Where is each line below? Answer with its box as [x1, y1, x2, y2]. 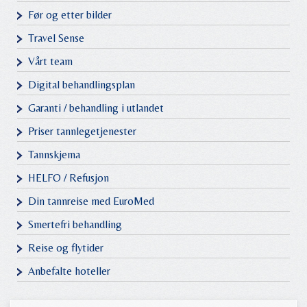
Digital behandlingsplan [28, 78, 135, 91]
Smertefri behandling [28, 218, 122, 231]
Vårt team [28, 55, 73, 68]
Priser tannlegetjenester [28, 125, 136, 138]
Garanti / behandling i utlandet [28, 101, 164, 114]
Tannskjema [28, 148, 80, 161]
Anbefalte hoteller [28, 265, 110, 278]
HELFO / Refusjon [28, 171, 109, 184]
